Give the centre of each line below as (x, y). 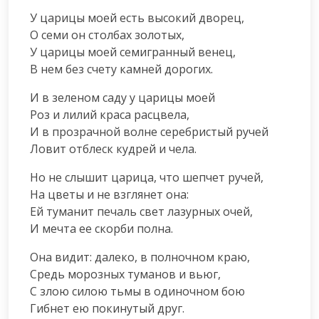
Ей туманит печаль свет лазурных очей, (141, 211)
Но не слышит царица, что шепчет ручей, (147, 177)
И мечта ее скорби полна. (101, 228)
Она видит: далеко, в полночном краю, (140, 257)
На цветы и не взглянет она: (109, 194)
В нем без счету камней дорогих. (121, 69)
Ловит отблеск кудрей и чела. (113, 148)
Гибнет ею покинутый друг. (107, 308)
